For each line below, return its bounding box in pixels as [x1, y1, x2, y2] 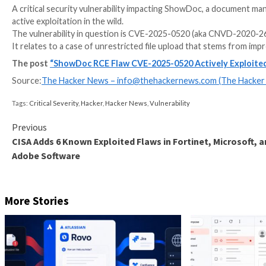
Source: [15, 227, 52, 240]
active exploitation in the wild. [15, 153, 154, 166]
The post [15, 205, 62, 218]
